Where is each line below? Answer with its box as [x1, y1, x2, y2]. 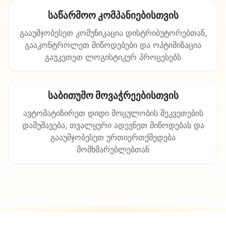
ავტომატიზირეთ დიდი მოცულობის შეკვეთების [23, 108, 203, 118]
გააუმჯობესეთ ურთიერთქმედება [50, 132, 176, 142]
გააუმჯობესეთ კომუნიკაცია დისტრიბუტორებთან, [19, 28, 207, 38]
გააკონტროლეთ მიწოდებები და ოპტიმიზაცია [25, 40, 201, 50]
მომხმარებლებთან [77, 144, 149, 154]
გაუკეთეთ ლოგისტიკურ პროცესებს [45, 52, 181, 62]
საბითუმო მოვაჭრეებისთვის [47, 90, 179, 101]
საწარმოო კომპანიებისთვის [47, 10, 179, 21]
